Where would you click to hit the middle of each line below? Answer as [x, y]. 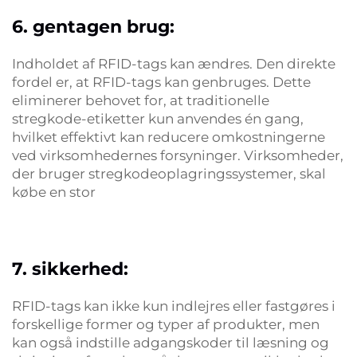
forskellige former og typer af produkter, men [166, 324]
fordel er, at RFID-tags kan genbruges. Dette [161, 82]
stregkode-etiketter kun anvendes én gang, [158, 119]
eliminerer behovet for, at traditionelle [141, 100]
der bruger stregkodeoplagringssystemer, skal [169, 174]
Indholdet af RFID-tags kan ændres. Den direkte [174, 64]
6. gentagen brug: [93, 27]
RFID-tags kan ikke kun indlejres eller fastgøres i [174, 306]
